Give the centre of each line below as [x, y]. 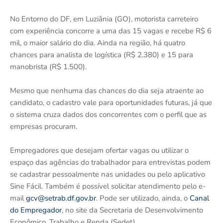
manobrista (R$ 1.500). [48, 66]
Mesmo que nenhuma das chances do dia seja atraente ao [107, 90]
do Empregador [36, 210]
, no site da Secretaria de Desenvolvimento [132, 210]
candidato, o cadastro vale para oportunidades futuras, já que [111, 102]
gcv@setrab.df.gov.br [61, 198]
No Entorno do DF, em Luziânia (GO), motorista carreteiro [104, 19]
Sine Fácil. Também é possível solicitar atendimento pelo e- [108, 186]
